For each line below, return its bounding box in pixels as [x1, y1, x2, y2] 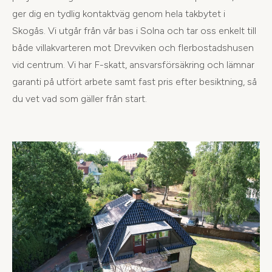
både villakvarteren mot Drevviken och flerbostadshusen [12, 41, 254, 53]
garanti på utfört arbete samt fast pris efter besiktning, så [12, 75, 257, 87]
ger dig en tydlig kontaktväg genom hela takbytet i [12, 7, 225, 19]
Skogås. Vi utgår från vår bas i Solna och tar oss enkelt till [12, 24, 256, 36]
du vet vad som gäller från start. [12, 92, 147, 104]
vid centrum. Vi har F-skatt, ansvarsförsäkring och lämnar [12, 58, 254, 70]
